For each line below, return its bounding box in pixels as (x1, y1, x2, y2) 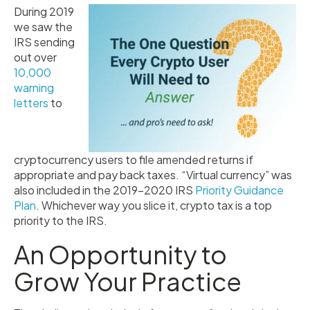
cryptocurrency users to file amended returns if (14, 152, 253, 167)
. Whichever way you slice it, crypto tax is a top (36, 198, 272, 212)
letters (14, 95, 48, 110)
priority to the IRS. (14, 213, 107, 228)
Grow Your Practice (14, 266, 246, 297)
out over (14, 50, 57, 64)
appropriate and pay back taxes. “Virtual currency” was (14, 167, 292, 182)
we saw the (14, 19, 73, 34)
